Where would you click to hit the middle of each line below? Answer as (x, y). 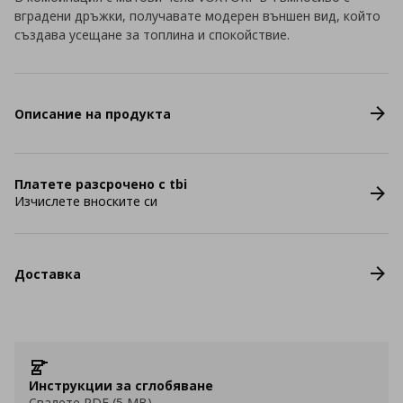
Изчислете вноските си (86, 201)
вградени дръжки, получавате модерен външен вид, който (197, 16)
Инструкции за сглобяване (121, 385)
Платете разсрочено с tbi (101, 184)
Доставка (48, 273)
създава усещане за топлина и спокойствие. (152, 35)
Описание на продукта (93, 113)
